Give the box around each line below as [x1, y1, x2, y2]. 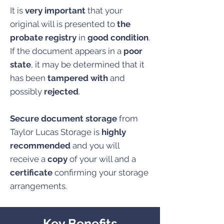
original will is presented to [10, 19, 117, 29]
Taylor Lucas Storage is [10, 127, 101, 137]
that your [87, 5, 122, 15]
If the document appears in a [10, 46, 123, 56]
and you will [72, 140, 119, 150]
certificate [10, 167, 52, 177]
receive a [10, 154, 47, 164]
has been [10, 73, 47, 83]
